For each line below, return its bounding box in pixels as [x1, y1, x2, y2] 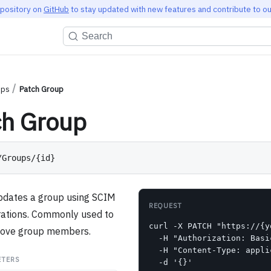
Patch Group [19, 84, 64, 95]
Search [82, 30, 113, 41]
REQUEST [148, 201, 183, 211]
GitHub [44, 3, 69, 15]
